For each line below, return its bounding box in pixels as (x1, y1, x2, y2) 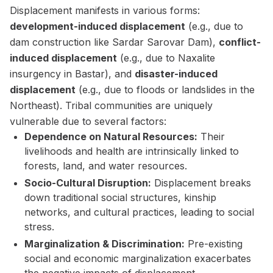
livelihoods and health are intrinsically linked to (24, 145, 239, 157)
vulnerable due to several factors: (10, 115, 166, 127)
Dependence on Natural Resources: (24, 130, 197, 143)
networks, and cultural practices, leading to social (24, 206, 254, 218)
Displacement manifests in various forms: (10, 4, 200, 16)
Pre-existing (185, 238, 243, 250)
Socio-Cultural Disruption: (24, 177, 151, 189)
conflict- (219, 36, 261, 48)
